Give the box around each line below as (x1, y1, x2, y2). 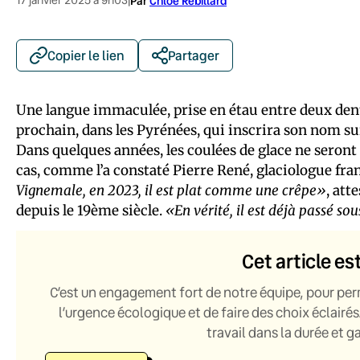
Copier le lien (47, 46, 125, 63)
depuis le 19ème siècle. (16, 201, 166, 219)
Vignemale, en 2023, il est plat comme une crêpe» (16, 181, 326, 199)
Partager (168, 46, 219, 63)
